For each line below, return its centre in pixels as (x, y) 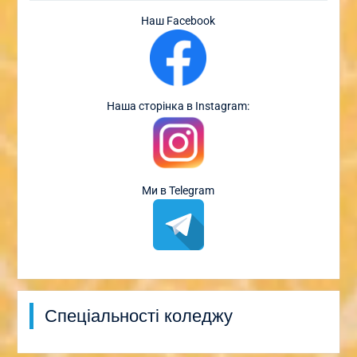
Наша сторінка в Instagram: (178, 106)
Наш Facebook (178, 20)
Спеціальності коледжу (138, 316)
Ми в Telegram (178, 190)
